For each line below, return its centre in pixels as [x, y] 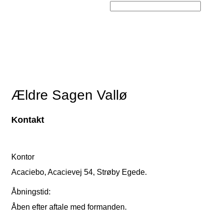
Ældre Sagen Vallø [69, 95]
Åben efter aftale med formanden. [69, 207]
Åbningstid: [31, 192]
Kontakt [28, 120]
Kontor [23, 157]
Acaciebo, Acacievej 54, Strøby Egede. [79, 172]
